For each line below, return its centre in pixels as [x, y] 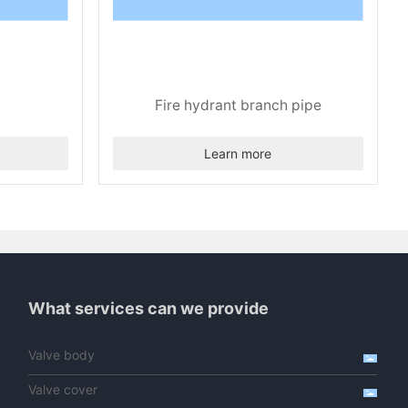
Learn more [238, 153]
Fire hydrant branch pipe [238, 105]
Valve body [62, 354]
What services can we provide [149, 308]
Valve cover [63, 389]
